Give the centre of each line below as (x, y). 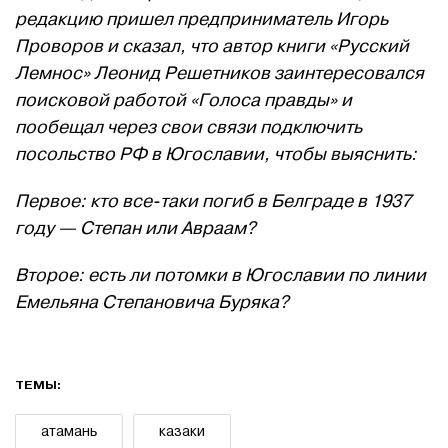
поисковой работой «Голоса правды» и (183, 101)
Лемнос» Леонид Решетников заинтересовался (219, 74)
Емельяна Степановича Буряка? (152, 303)
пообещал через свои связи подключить (188, 128)
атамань (69, 432)
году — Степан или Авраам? (135, 229)
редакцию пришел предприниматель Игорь (201, 20)
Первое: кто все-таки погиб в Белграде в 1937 (213, 202)
